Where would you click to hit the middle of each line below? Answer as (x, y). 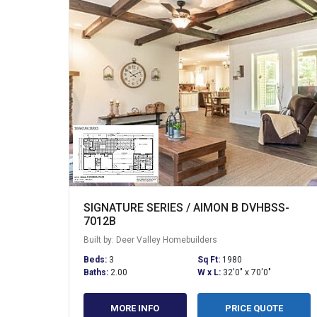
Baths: (97, 272)
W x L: (210, 272)
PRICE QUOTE (254, 308)
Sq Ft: (209, 259)
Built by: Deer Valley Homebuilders (150, 240)
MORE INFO (135, 308)
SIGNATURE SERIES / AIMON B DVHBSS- (186, 207)
